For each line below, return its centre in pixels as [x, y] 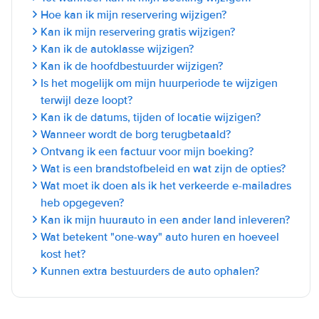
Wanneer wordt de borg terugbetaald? [136, 135]
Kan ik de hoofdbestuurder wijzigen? [132, 66]
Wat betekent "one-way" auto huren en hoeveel [160, 237]
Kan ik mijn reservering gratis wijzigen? [138, 32]
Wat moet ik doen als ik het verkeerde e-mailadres [166, 186]
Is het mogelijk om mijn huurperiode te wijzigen [159, 83]
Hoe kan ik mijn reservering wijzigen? [134, 15]
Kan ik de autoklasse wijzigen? [117, 49]
